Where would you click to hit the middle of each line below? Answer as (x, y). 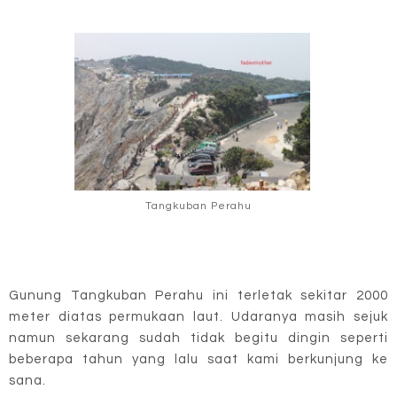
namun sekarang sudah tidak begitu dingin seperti (198, 338)
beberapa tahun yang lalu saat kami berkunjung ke (198, 359)
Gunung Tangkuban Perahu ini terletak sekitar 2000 (198, 295)
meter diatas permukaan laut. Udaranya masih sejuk (198, 316)
